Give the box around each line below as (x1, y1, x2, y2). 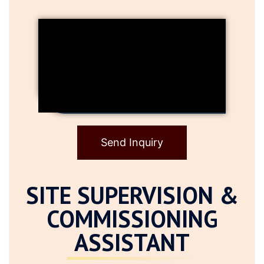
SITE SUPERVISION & (25, 179, 239, 210)
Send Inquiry (101, 136, 163, 148)
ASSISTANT (74, 226, 190, 258)
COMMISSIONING (46, 203, 218, 234)
